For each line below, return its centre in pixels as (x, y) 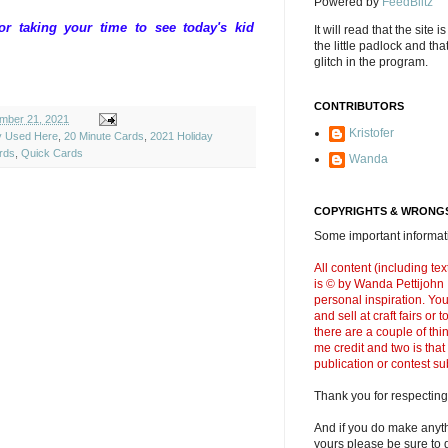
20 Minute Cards (104, 135)
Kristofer (371, 133)
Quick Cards (52, 152)
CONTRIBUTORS (359, 106)
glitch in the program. (371, 62)
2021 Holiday (181, 135)
